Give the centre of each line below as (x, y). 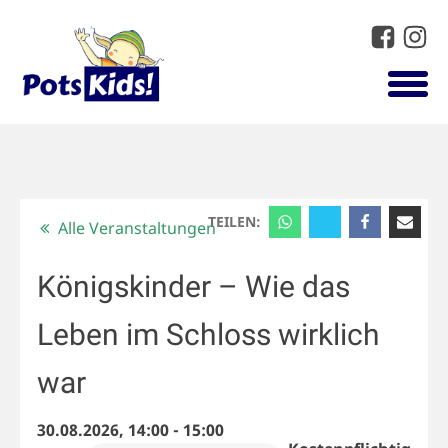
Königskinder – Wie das (193, 287)
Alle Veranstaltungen (137, 227)
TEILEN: (237, 221)
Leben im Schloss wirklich (208, 335)
